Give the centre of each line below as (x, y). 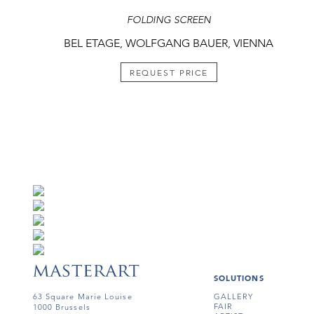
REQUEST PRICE (169, 73)
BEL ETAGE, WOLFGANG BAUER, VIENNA (169, 43)
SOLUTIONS (239, 278)
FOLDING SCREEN (169, 20)
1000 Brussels (61, 307)
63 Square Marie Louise (82, 296)
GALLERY (233, 296)
